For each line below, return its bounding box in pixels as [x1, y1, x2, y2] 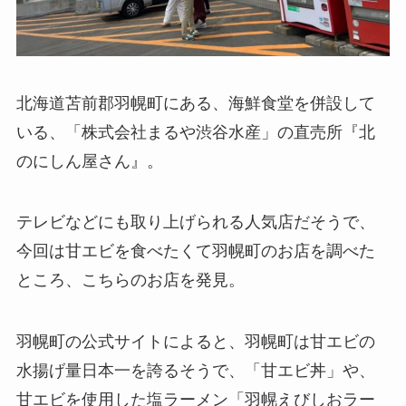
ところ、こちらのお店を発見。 [15, 271, 245, 290]
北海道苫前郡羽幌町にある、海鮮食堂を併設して [15, 93, 375, 112]
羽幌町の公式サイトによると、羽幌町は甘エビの [15, 333, 375, 352]
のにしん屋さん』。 [15, 151, 163, 170]
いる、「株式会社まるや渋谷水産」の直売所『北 [15, 122, 375, 141]
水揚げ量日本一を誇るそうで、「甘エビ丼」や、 [15, 362, 375, 381]
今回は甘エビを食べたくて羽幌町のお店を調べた [15, 242, 375, 261]
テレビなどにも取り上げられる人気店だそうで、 [15, 213, 375, 232]
